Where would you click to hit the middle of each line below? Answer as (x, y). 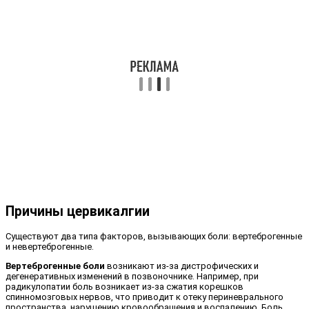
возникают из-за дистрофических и (182, 266)
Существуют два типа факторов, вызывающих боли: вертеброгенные (154, 236)
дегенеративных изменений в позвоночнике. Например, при (132, 276)
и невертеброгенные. (50, 246)
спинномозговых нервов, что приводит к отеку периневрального (144, 297)
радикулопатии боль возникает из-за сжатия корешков (124, 286)
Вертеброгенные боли (55, 266)
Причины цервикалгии (78, 212)
